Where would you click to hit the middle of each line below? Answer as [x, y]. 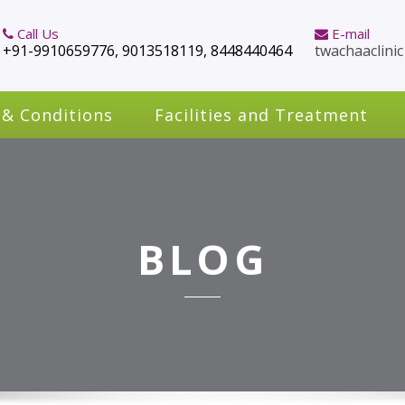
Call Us [36, 33]
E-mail [349, 33]
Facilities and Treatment [261, 115]
